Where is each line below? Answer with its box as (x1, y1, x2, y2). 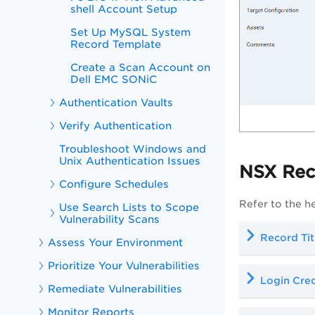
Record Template (70, 38, 162, 50)
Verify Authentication (59, 120, 172, 131)
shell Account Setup (70, 3, 178, 15)
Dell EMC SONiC (70, 73, 157, 85)
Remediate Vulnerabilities (48, 283, 183, 295)
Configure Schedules (59, 178, 169, 190)
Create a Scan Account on (70, 61, 211, 73)
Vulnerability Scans (59, 213, 160, 225)
